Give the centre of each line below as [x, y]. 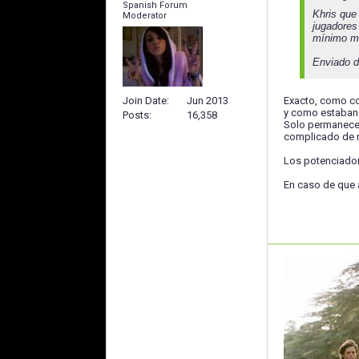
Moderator [145, 16]
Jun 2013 [208, 100]
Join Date [145, 100]
